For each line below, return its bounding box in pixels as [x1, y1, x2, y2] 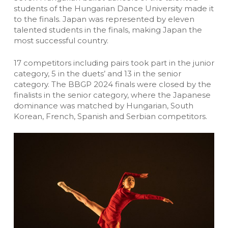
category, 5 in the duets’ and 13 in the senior [13, 68, 181, 78]
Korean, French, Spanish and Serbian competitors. [13, 111, 207, 121]
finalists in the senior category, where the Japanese [13, 90, 211, 100]
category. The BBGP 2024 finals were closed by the [13, 79, 211, 89]
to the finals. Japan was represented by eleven [13, 14, 194, 24]
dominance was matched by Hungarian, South [13, 100, 193, 110]
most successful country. [13, 36, 108, 46]
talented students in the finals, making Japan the [13, 25, 202, 35]
